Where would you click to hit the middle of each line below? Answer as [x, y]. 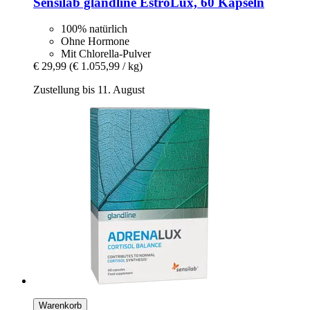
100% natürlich [94, 29]
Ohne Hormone [95, 42]
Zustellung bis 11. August [89, 90]
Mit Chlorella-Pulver [106, 54]
